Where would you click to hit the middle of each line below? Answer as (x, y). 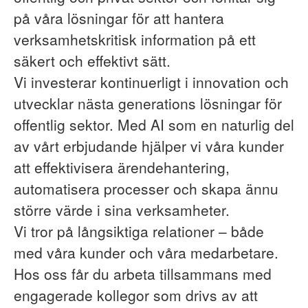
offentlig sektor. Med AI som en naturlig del (154, 124)
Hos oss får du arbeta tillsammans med (143, 274)
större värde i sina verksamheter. (122, 210)
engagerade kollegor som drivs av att (136, 295)
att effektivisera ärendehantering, (122, 167)
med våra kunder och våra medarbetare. (146, 252)
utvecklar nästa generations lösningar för (148, 103)
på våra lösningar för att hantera (119, 18)
